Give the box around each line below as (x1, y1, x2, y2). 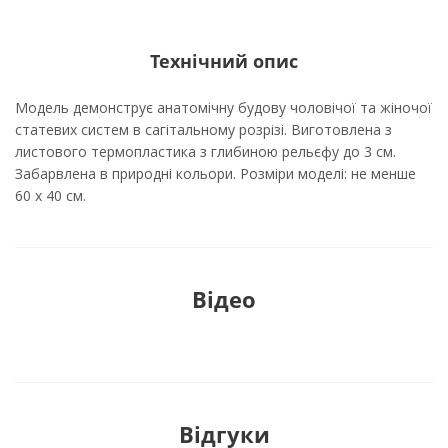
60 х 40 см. (15, 186, 86, 205)
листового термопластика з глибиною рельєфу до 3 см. (15, 142, 396, 161)
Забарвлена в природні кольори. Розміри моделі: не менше (15, 164, 416, 183)
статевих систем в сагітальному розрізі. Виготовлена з (15, 120, 392, 139)
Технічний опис (150, 49, 298, 73)
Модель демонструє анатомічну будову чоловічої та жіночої (15, 98, 432, 117)
